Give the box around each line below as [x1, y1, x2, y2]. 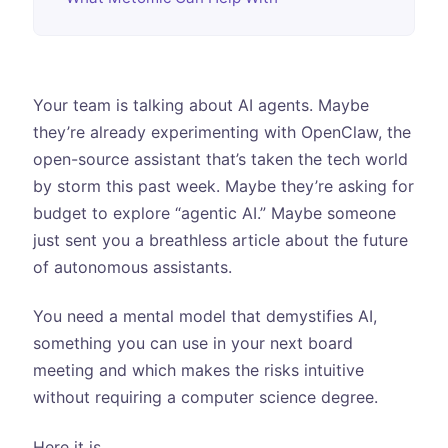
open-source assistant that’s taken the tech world [32, 148, 408, 169]
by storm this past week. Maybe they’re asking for [32, 175, 414, 196]
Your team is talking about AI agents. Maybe [32, 94, 369, 115]
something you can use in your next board [32, 333, 353, 354]
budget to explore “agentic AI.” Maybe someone [32, 202, 396, 223]
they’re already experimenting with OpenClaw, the [32, 121, 411, 142]
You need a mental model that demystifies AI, [32, 306, 377, 327]
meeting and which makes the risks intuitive [32, 360, 364, 381]
